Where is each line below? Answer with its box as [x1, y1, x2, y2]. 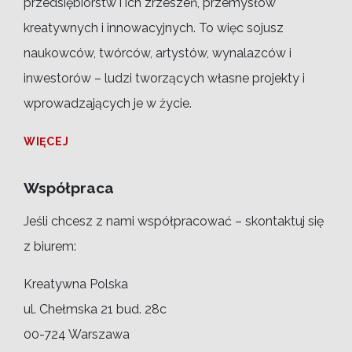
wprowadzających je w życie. [24, 95, 192, 111]
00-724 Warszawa [24, 326, 130, 342]
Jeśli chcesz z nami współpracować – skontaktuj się [24, 213, 324, 229]
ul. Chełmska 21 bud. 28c [24, 301, 167, 317]
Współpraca [24, 178, 114, 196]
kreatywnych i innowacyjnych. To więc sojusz [24, 20, 284, 35]
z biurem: [24, 238, 76, 254]
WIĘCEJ [24, 134, 69, 148]
